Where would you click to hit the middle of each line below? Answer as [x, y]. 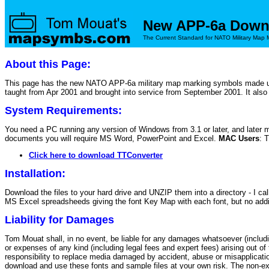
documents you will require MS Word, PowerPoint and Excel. [112, 138]
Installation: [35, 174]
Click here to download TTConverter [96, 155]
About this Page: [48, 64]
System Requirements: [63, 110]
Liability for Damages [59, 220]
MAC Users [239, 138]
